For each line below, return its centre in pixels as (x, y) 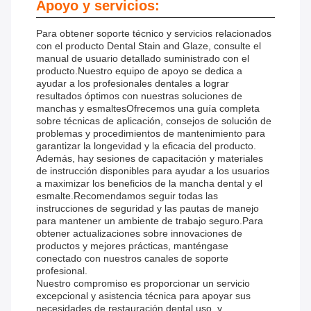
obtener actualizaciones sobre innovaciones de (139, 234)
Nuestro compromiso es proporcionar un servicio (143, 284)
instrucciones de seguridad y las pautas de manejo (148, 209)
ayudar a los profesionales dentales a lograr (133, 84)
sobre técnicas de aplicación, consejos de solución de (154, 121)
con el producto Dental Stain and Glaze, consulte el (149, 46)
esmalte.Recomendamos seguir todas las (127, 196)
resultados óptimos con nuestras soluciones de (139, 96)
